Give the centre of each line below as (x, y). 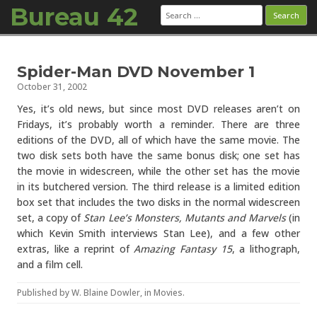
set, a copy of (51, 218)
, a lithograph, (266, 249)
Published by (44, 293)
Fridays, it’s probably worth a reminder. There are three (158, 124)
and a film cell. (50, 264)
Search (175, 9)
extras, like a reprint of (76, 249)
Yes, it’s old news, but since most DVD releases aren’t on (158, 109)
